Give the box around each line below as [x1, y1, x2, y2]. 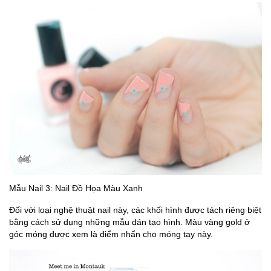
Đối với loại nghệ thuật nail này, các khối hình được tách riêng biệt [9, 204, 261, 215]
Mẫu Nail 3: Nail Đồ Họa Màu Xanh [9, 183, 143, 193]
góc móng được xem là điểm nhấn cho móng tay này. [9, 229, 213, 239]
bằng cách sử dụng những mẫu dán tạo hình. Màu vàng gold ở [9, 217, 250, 227]
